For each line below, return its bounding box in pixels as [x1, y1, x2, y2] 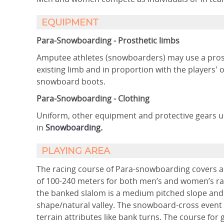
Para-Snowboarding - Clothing [36, 93, 149, 104]
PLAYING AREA [41, 147, 110, 156]
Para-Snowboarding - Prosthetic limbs [36, 35, 179, 46]
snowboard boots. [36, 76, 105, 87]
